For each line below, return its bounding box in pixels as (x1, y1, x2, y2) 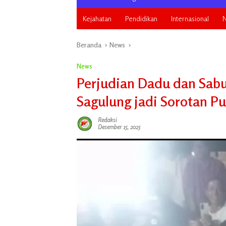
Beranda (77, 40, 101, 49)
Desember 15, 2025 (98, 123, 140, 131)
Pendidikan (125, 14, 157, 23)
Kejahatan (83, 14, 111, 23)
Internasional (171, 14, 209, 23)
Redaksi (98, 116, 117, 124)
